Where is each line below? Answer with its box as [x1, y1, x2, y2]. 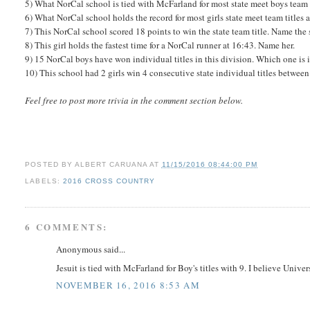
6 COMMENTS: [25, 220, 109, 234]
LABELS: [25, 177, 63, 185]
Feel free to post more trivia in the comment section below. [25, 94, 244, 107]
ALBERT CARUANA [74, 161, 147, 169]
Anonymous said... [56, 243, 126, 256]
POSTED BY [25, 161, 75, 169]
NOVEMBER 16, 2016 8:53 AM [56, 279, 200, 292]
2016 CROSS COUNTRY [62, 177, 155, 185]
